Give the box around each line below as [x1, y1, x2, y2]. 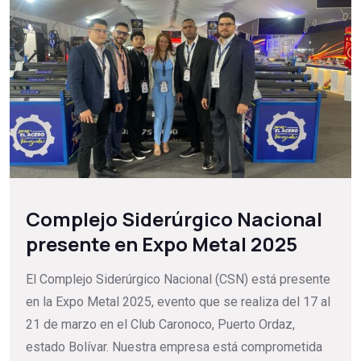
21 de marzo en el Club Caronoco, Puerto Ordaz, [26, 317, 295, 333]
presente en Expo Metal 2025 [26, 230, 297, 258]
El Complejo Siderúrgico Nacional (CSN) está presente [26, 272, 330, 288]
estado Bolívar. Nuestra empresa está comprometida [26, 339, 322, 355]
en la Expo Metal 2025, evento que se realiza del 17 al [26, 294, 330, 310]
